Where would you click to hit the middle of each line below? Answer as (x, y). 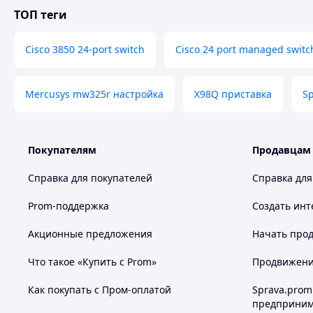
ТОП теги (41, 15)
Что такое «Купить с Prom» (92, 262)
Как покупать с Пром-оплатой (100, 290)
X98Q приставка (233, 94)
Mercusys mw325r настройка (94, 94)
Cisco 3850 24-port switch (85, 49)
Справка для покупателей (90, 178)
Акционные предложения (90, 234)
